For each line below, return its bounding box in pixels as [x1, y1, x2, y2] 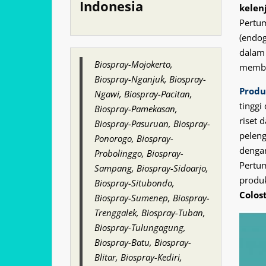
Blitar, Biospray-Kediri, [94, 251, 182, 263]
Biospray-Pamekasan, [94, 103, 178, 115]
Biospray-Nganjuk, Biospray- [94, 73, 206, 85]
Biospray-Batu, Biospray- [94, 236, 191, 248]
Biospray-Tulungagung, [94, 221, 186, 233]
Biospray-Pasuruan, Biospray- [94, 118, 210, 129]
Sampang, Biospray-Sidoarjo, [94, 162, 208, 174]
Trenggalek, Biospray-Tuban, [94, 207, 205, 218]
